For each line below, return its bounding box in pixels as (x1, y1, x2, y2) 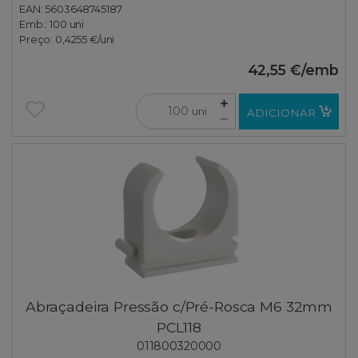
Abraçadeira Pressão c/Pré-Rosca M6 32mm (25, 298, 333, 316)
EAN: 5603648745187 (19, 2, 122, 15)
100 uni (50, 18, 85, 30)
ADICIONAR (246, 106, 316, 120)
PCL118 (157, 319, 201, 336)
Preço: (19, 33, 55, 46)
